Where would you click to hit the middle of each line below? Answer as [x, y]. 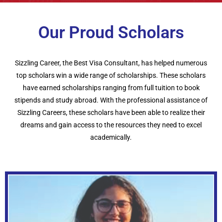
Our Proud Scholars [111, 32]
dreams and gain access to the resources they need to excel [111, 125]
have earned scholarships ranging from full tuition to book [111, 88]
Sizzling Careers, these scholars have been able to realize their [111, 113]
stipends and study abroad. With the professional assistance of [111, 100]
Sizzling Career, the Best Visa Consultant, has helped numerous [111, 63]
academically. [111, 138]
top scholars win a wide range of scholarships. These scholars [111, 76]
